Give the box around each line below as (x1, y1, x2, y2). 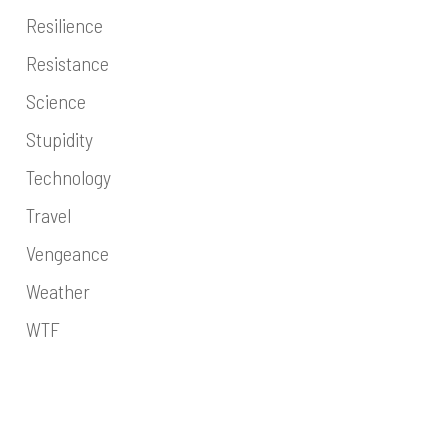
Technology (25, 165, 111, 189)
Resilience (25, 13, 103, 37)
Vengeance (25, 241, 109, 265)
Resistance (25, 51, 109, 75)
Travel (25, 203, 71, 227)
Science (25, 89, 86, 113)
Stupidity (25, 127, 93, 151)
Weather (25, 279, 90, 303)
